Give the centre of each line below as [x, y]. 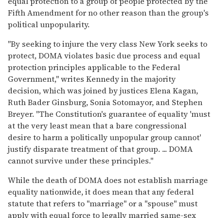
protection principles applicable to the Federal [94, 67]
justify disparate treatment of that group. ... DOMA [100, 149]
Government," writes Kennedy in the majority [92, 79]
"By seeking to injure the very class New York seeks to [108, 44]
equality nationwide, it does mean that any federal [101, 191]
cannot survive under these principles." [81, 160]
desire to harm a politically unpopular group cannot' [104, 137]
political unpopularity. [49, 24]
